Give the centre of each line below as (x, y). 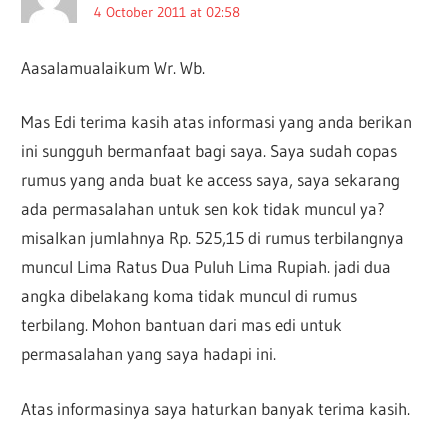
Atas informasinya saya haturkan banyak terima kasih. (216, 408)
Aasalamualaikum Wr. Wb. (113, 67)
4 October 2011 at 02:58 (167, 11)
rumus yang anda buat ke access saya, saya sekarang (211, 180)
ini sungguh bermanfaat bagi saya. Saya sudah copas (209, 151)
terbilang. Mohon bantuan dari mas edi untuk (182, 325)
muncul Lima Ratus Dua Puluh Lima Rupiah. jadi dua (206, 267)
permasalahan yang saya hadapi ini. (149, 354)
